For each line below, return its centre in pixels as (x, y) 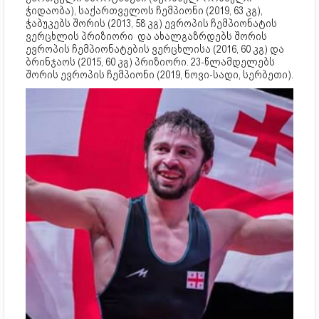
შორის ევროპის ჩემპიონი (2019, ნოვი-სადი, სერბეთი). (159, 75)
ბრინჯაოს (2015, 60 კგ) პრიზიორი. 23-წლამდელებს (150, 62)
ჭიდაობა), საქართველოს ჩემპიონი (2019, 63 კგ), (144, 11)
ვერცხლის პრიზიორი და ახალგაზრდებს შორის (146, 36)
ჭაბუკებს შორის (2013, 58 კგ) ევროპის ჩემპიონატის (151, 23)
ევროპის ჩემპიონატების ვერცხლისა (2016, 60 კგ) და (155, 49)
